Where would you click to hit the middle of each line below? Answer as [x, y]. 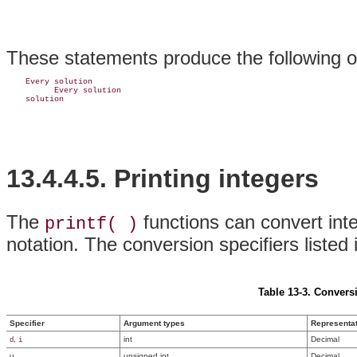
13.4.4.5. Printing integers [163, 178]
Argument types [154, 324]
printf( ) [91, 224]
